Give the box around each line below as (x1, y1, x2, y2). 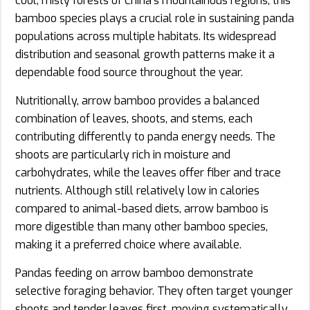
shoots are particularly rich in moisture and (15, 147, 230, 162)
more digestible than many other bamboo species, (15, 219, 268, 234)
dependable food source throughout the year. (15, 64, 243, 80)
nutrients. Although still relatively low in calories (15, 183, 259, 198)
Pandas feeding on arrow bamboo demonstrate (15, 265, 253, 280)
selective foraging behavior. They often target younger (15, 283, 293, 298)
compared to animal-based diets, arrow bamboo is (15, 201, 268, 216)
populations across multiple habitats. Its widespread (15, 28, 276, 44)
